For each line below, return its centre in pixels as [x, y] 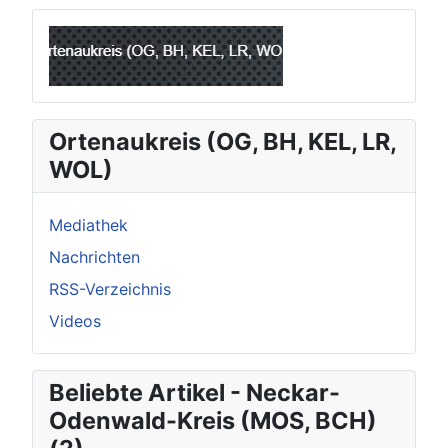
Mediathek [88, 224]
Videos [75, 320]
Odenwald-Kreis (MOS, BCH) [213, 420]
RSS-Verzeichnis [110, 288]
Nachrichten [94, 256]
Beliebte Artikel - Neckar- [194, 392]
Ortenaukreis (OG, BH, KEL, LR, [223, 141]
